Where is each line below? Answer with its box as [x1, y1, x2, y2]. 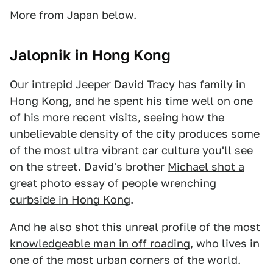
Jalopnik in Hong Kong [10, 46, 171, 64]
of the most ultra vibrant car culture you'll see [10, 144, 253, 157]
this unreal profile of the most [102, 221, 260, 233]
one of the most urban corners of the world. [10, 253, 241, 266]
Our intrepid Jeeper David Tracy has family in [10, 78, 246, 91]
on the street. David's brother [10, 160, 168, 173]
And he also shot [10, 221, 102, 233]
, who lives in [190, 237, 260, 250]
